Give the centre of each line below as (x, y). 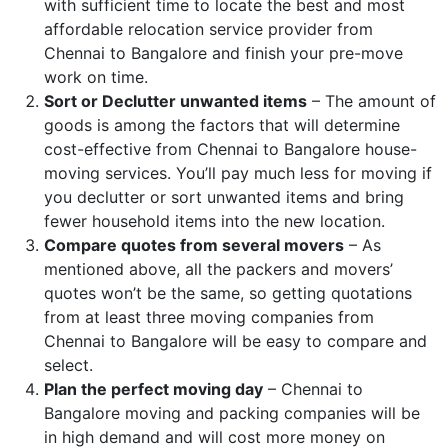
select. (68, 364)
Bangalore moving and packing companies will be (232, 412)
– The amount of (371, 100)
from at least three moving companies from (209, 316)
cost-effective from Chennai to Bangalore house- (230, 148)
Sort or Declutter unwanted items (175, 100)
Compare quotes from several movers (194, 244)
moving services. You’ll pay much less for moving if (238, 172)
